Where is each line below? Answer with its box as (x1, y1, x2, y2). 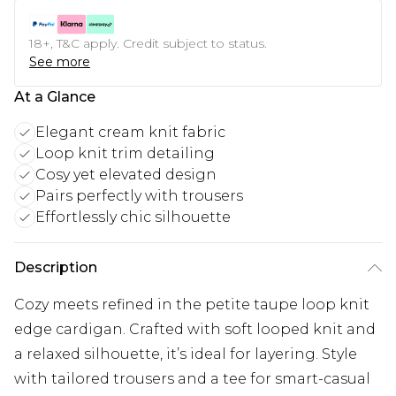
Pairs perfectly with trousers (35, 187, 243, 205)
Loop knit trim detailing (35, 145, 215, 163)
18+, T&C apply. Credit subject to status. (29, 35, 267, 52)
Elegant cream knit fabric (35, 124, 225, 141)
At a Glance (14, 88, 95, 106)
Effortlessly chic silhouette (35, 209, 231, 226)
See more (29, 54, 90, 71)
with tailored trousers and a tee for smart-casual (14, 370, 370, 388)
